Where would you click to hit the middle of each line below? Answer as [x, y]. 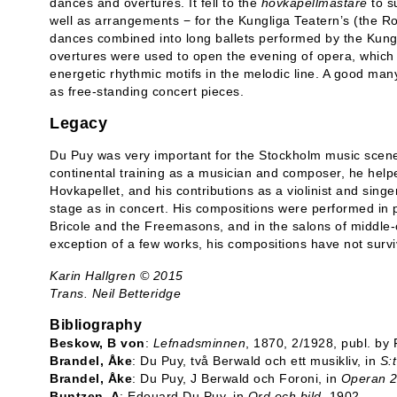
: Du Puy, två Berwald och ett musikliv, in [256, 361]
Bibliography [96, 325]
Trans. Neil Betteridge [115, 293]
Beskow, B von [97, 343]
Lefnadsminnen [199, 343]
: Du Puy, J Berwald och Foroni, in [237, 378]
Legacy [78, 123]
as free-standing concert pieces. [147, 91]
